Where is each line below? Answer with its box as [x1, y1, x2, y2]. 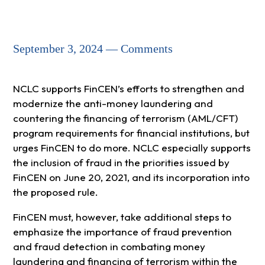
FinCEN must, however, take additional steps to [12, 211, 231, 224]
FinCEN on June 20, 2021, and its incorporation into [12, 171, 250, 184]
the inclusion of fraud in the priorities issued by [12, 156, 230, 169]
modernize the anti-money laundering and [12, 97, 213, 110]
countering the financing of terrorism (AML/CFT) [12, 112, 238, 125]
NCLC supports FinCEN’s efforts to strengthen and [12, 82, 244, 95]
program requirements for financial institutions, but [12, 127, 250, 140]
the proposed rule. [12, 186, 98, 199]
